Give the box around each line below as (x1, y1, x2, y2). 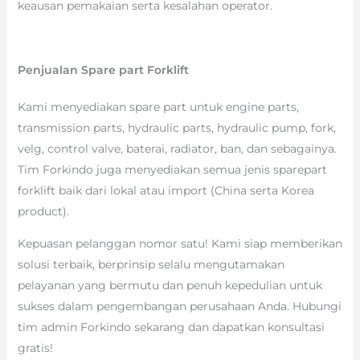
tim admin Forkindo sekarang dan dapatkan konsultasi (17, 319, 325, 334)
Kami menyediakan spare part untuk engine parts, (17, 99, 299, 114)
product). (17, 203, 69, 219)
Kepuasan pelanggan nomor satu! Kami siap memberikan (17, 235, 342, 251)
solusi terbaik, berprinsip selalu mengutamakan (17, 256, 284, 272)
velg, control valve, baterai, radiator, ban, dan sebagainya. (17, 141, 337, 156)
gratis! (17, 340, 53, 355)
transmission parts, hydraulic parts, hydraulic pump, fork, (17, 120, 336, 135)
